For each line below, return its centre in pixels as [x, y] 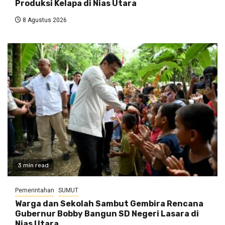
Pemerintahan [35, 191]
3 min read [33, 165]
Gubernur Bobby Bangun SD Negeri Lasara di [107, 214]
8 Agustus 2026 [44, 20]
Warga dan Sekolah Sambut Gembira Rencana [109, 204]
